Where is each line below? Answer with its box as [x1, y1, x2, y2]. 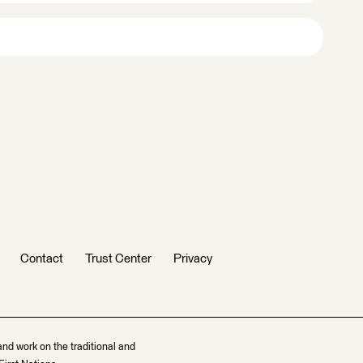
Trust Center [85, 253, 152, 265]
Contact [20, 253, 63, 265]
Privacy [173, 253, 212, 265]
